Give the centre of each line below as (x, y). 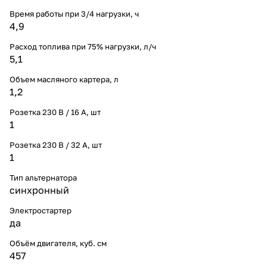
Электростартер (41, 210)
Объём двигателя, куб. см (58, 243)
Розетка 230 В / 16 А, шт (55, 112)
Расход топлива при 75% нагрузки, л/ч (83, 46)
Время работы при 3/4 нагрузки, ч (74, 13)
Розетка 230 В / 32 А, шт (56, 145)
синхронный (39, 190)
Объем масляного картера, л (64, 79)
